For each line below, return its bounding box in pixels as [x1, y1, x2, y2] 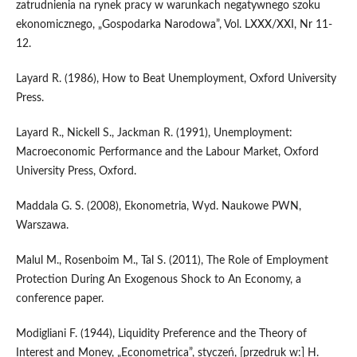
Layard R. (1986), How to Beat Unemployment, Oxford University [15, 73, 336, 85]
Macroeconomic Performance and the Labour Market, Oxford [15, 147, 319, 159]
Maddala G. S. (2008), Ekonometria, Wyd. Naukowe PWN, [15, 201, 301, 213]
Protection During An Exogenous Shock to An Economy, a [15, 274, 301, 286]
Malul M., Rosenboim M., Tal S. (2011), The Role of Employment [15, 255, 328, 267]
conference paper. [15, 293, 104, 305]
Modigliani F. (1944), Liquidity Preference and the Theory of [15, 328, 307, 340]
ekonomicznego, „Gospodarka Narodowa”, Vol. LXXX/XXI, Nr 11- [15, 19, 332, 31]
